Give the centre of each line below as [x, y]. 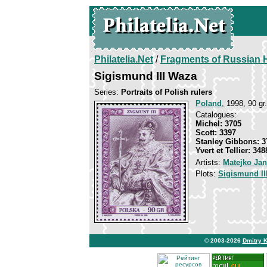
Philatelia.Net [124, 59]
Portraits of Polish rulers [167, 92]
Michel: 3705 [218, 124]
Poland [209, 103]
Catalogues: [216, 115]
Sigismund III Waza [146, 76]
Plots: [207, 174]
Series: [108, 92]
